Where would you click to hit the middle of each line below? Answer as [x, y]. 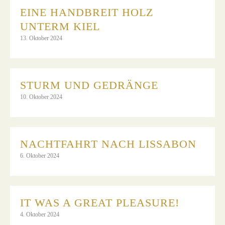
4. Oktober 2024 [40, 214]
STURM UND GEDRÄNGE [89, 85]
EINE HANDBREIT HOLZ [87, 12]
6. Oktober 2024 [40, 155]
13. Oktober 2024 [41, 38]
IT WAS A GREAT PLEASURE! [101, 202]
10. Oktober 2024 [41, 97]
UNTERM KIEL [60, 26]
